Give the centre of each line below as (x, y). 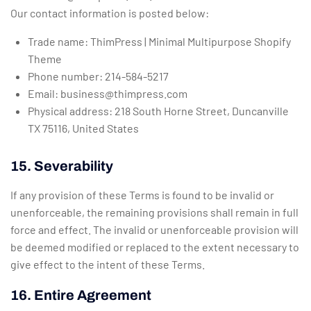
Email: (44, 94)
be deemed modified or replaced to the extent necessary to (155, 247)
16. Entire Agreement (81, 295)
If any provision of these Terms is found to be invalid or (142, 195)
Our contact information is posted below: (110, 13)
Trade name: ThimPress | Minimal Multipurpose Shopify (159, 42)
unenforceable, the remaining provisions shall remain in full (154, 212)
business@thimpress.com (124, 94)
